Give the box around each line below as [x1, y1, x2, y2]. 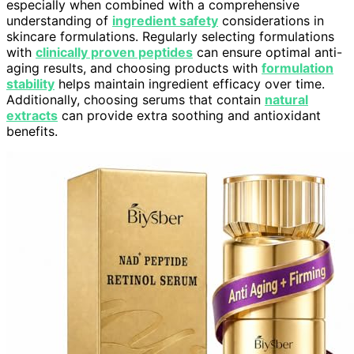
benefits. [6, 122, 58, 139]
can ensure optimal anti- [193, 43, 342, 60]
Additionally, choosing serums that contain [6, 91, 265, 107]
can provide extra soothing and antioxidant [58, 107, 321, 123]
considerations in [218, 12, 324, 28]
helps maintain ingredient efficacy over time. [55, 75, 325, 92]
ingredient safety [112, 12, 218, 28]
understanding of [6, 12, 112, 28]
